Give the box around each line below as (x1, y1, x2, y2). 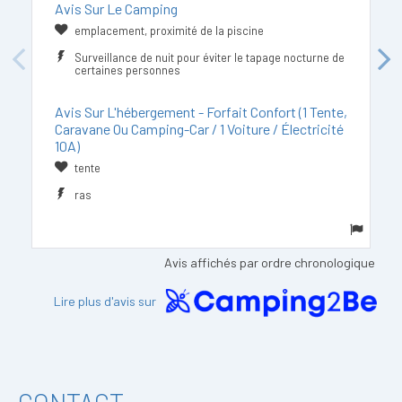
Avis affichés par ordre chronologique (164, 255, 375, 270)
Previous (9, 53, 57, 68)
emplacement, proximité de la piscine (74, 23, 264, 38)
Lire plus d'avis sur (53, 293, 159, 310)
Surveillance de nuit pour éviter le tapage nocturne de (74, 50, 345, 65)
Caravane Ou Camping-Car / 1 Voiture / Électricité (55, 120, 344, 137)
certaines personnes (74, 63, 180, 77)
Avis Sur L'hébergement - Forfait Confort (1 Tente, (55, 103, 347, 120)
